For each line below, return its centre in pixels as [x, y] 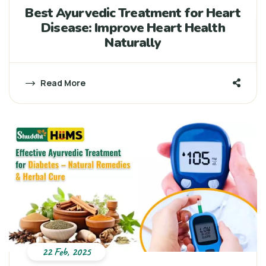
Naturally [133, 43]
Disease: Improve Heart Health [133, 28]
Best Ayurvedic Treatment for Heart [133, 13]
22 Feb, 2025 [66, 252]
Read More [62, 83]
